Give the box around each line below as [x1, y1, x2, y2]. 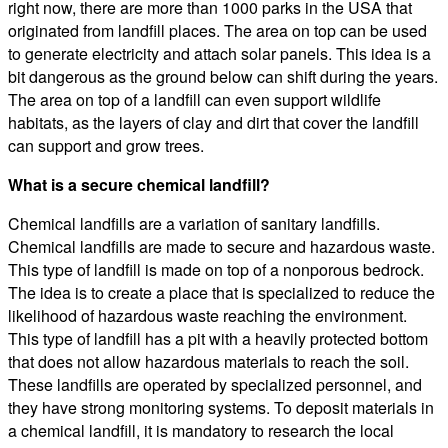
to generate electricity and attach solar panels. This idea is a [8, 41, 431, 65]
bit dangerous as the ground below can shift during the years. [8, 64, 438, 88]
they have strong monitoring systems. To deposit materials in [8, 395, 434, 419]
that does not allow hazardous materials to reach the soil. [8, 349, 409, 373]
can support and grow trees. [8, 133, 204, 157]
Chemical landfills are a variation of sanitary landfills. [8, 211, 380, 235]
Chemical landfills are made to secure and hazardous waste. [8, 234, 435, 258]
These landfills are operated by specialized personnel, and [8, 372, 422, 396]
